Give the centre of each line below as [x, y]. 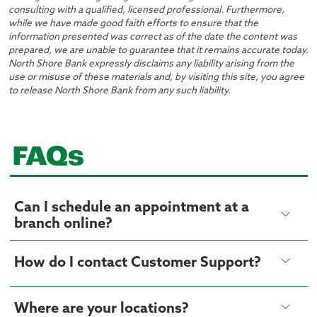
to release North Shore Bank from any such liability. [120, 91]
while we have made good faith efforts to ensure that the [133, 23]
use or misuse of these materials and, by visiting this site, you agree [156, 77]
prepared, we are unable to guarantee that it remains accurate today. [158, 50]
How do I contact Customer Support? [137, 263]
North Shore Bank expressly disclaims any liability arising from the [151, 64]
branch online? [63, 224]
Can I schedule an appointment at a [131, 208]
